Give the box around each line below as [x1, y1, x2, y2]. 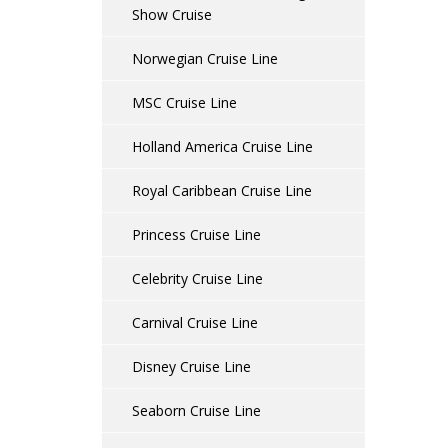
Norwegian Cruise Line [132, 49, 278, 68]
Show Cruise [132, 5, 212, 24]
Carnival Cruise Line [132, 313, 258, 332]
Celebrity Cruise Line [132, 269, 263, 288]
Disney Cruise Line [132, 357, 251, 376]
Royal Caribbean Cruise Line [132, 181, 312, 200]
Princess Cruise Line [132, 225, 261, 244]
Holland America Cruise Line [132, 137, 313, 156]
